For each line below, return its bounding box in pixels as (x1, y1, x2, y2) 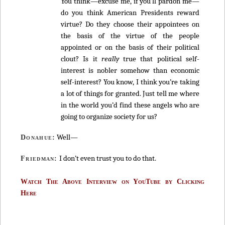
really (101, 54, 119, 63)
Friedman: (21, 154, 58, 162)
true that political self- (119, 54, 200, 63)
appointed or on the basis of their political (61, 42, 199, 52)
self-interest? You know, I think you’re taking (61, 77, 199, 86)
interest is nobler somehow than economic (61, 65, 199, 75)
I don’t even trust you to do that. (57, 153, 156, 163)
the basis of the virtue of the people (61, 31, 199, 40)
